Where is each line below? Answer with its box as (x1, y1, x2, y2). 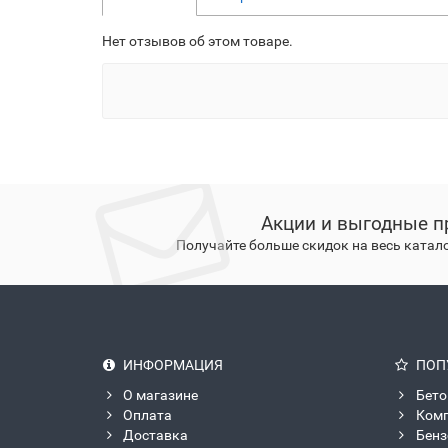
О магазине (123, 387, 198, 403)
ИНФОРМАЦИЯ (123, 357, 223, 373)
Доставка (123, 427, 188, 443)
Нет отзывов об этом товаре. (102, 33, 293, 49)
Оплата (123, 407, 172, 423)
